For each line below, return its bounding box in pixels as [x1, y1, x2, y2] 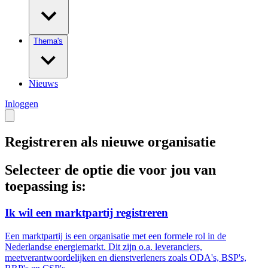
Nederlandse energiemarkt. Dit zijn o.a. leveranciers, [5, 241, 202, 252]
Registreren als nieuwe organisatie [5, 134, 216, 150]
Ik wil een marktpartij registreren [5, 206, 168, 220]
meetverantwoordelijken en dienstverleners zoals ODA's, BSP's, [5, 252, 246, 263]
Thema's [33, 36, 63, 46]
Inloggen [5, 99, 38, 109]
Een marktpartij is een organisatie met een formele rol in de [5, 230, 226, 241]
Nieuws [29, 78, 58, 89]
